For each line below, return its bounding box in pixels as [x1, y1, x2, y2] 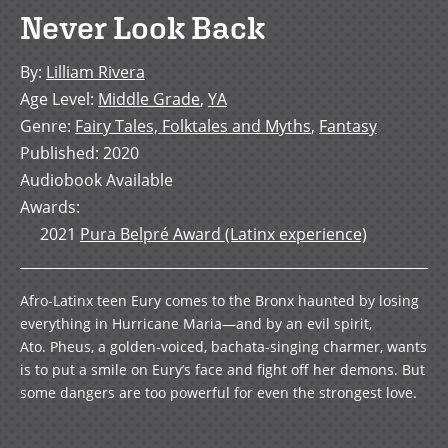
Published [20, 142, 95, 165]
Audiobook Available [20, 169, 173, 192]
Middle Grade [98, 88, 200, 111]
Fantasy [319, 115, 377, 138]
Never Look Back [20, 9, 265, 46]
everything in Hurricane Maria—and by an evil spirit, [20, 314, 372, 334]
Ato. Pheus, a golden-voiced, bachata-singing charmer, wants [20, 337, 427, 357]
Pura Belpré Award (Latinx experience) [80, 223, 367, 246]
